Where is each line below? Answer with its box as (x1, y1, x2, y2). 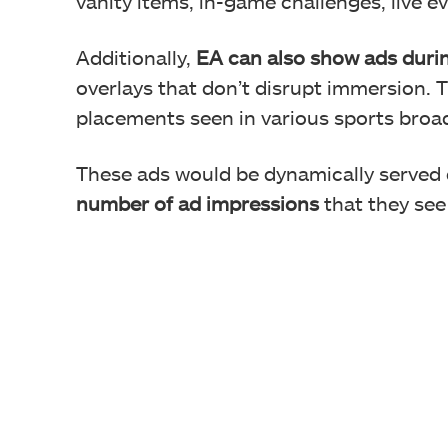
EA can (191, 45, 262, 70)
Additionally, (76, 45, 191, 70)
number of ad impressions (76, 191, 319, 216)
